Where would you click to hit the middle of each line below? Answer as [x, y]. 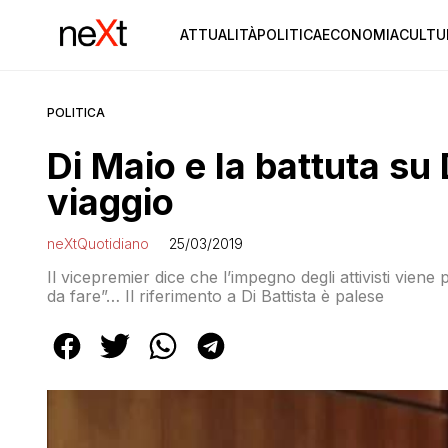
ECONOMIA [360, 34]
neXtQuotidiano [98, 243]
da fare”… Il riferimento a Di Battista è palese [215, 296]
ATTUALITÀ [218, 34]
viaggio [110, 202]
